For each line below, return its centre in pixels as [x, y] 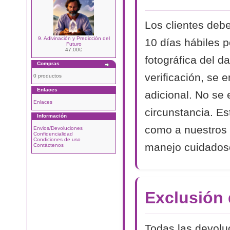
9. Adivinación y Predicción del [74, 38]
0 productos [47, 76]
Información [52, 116]
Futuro [74, 44]
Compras [48, 63]
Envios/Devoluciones [58, 128]
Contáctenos [49, 145]
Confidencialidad [53, 134]
